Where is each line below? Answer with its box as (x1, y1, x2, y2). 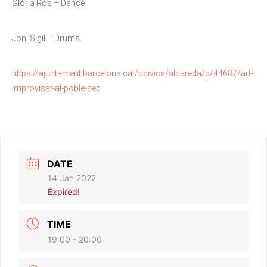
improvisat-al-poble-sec (12, 83, 101, 93)
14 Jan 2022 (48, 173, 96, 183)
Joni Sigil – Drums (12, 33, 80, 43)
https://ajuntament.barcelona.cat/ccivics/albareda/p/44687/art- (12, 69, 253, 78)
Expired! (48, 187, 80, 197)
